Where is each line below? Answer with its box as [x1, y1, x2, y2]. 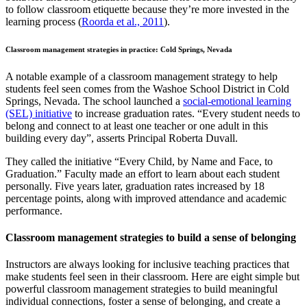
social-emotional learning [183, 95, 291, 107]
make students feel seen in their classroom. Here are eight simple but [5, 271, 299, 283]
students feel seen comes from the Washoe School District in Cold [5, 82, 289, 95]
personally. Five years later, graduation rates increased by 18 [5, 180, 265, 192]
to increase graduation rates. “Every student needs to [72, 107, 300, 119]
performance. [5, 204, 62, 217]
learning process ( [5, 15, 82, 27]
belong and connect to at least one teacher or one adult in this [5, 119, 268, 132]
